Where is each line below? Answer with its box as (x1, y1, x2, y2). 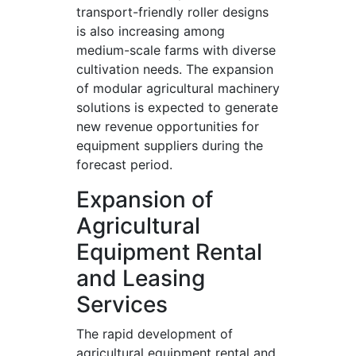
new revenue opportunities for (76, 118, 259, 134)
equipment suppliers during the (76, 137, 263, 153)
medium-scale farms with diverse (76, 42, 276, 58)
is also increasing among (76, 23, 225, 39)
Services (76, 291, 168, 318)
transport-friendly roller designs (76, 4, 269, 20)
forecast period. (76, 157, 172, 172)
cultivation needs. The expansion (76, 61, 273, 77)
